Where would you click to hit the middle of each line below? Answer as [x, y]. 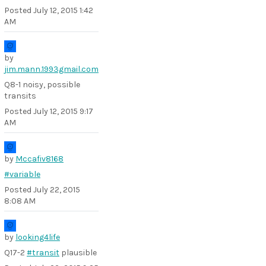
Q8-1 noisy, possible [42, 85]
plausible [78, 253]
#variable [22, 174]
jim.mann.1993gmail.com [51, 69]
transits [20, 96]
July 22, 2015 [57, 190]
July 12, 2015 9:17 [63, 111]
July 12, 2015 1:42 [63, 10]
